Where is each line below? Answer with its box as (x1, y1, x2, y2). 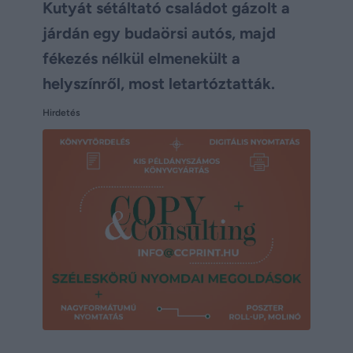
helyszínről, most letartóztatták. (43, 74, 275, 94)
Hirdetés (43, 107, 80, 119)
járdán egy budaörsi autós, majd (43, 24, 276, 43)
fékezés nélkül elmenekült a (43, 49, 240, 69)
